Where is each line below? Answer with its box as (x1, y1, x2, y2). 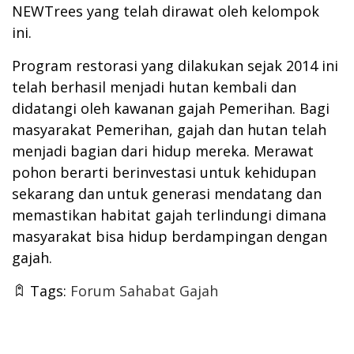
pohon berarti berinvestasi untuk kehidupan (12, 163, 316, 183)
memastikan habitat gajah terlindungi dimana (12, 205, 326, 225)
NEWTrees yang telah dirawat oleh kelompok (12, 2, 319, 21)
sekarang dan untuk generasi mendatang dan (12, 184, 322, 204)
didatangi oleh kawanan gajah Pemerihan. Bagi (12, 99, 330, 119)
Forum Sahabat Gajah (70, 281, 218, 301)
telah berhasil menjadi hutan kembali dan (12, 77, 296, 97)
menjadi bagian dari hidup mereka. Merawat (12, 141, 314, 161)
